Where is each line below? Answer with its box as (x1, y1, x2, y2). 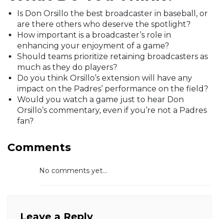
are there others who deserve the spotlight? (17, 20, 191, 29)
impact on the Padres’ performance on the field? (17, 84, 208, 94)
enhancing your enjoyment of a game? (17, 41, 169, 51)
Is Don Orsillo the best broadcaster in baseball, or (17, 9, 208, 19)
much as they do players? (17, 63, 117, 72)
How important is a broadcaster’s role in (17, 30, 171, 40)
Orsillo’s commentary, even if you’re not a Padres (17, 106, 207, 115)
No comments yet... (39, 166, 107, 175)
